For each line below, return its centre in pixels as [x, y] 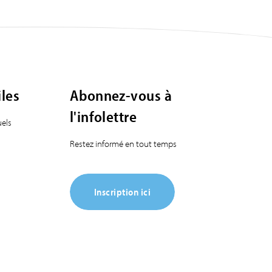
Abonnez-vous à [121, 95]
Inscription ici [122, 192]
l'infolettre [103, 116]
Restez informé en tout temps [123, 144]
